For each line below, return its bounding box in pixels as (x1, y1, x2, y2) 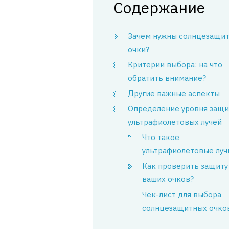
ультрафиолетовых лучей (128, 117, 222, 127)
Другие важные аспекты (128, 88, 220, 98)
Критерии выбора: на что (128, 60, 222, 70)
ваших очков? (142, 174, 194, 184)
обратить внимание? (128, 73, 206, 83)
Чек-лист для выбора (142, 190, 221, 199)
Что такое (142, 132, 179, 142)
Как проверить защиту (142, 161, 228, 171)
